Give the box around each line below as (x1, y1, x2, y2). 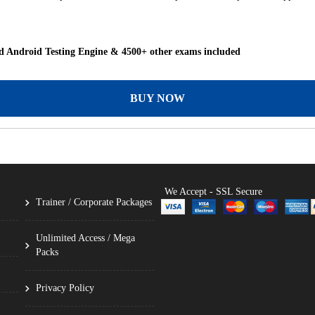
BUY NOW (130, 91, 185, 104)
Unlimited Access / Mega (35, 232, 135, 243)
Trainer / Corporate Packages (35, 196, 152, 207)
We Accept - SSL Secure (164, 186, 262, 197)
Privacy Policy (35, 282, 94, 293)
